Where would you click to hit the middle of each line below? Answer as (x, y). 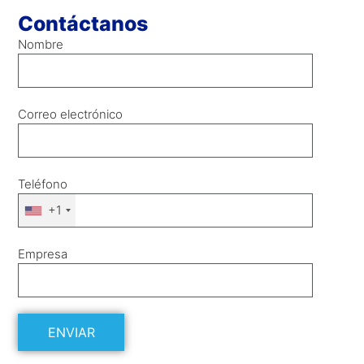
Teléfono (43, 184)
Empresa (43, 254)
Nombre (41, 45)
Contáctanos (83, 24)
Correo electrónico (71, 115)
